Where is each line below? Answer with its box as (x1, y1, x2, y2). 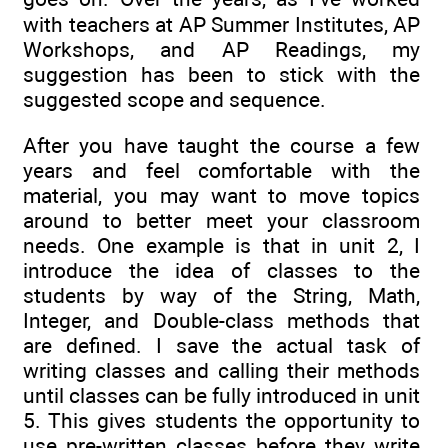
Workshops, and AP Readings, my (23, 37, 420, 63)
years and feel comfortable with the (23, 158, 420, 184)
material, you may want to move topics (23, 183, 420, 209)
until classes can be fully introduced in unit (23, 383, 420, 409)
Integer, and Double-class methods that (23, 308, 420, 334)
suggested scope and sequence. (23, 87, 326, 113)
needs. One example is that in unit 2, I (23, 233, 420, 259)
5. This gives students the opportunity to (23, 408, 420, 434)
